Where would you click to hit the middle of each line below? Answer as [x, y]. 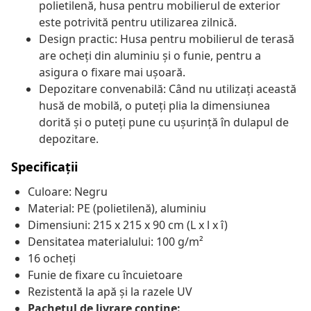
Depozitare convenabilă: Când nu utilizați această [168, 89]
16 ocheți [52, 259]
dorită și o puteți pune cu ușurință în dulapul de [164, 123]
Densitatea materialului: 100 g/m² [116, 242]
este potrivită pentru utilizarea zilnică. [138, 23]
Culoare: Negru [68, 192]
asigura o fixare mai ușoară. [112, 73]
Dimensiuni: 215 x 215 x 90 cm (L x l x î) [128, 225]
